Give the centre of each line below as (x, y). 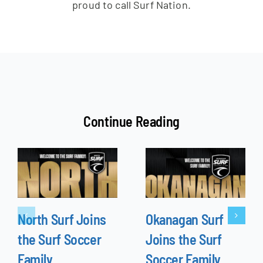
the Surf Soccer (59, 239)
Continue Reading (131, 121)
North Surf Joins (62, 219)
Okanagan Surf (184, 219)
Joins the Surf (183, 239)
